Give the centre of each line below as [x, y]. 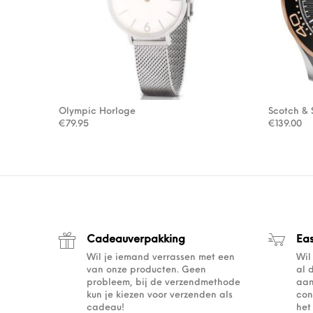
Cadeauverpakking [136, 240]
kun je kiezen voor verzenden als [160, 295]
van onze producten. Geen [146, 270]
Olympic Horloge [97, 111]
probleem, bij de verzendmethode [163, 282]
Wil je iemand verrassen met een [161, 257]
